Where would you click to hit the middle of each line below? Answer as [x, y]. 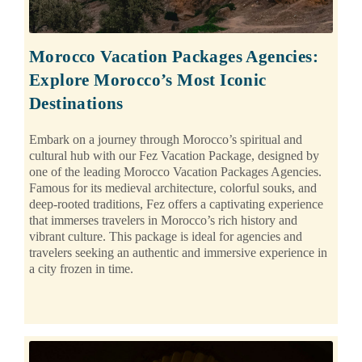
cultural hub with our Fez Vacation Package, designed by [174, 156]
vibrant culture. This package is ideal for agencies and [166, 237]
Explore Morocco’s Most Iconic [148, 80]
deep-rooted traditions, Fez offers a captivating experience [176, 204]
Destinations [76, 104]
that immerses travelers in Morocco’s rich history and [163, 221]
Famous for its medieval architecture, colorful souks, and [173, 188]
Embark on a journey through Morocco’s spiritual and [166, 140]
